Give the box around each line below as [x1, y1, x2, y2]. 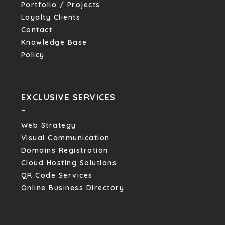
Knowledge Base [21, 38, 87, 47]
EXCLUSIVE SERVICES [21, 92, 116, 102]
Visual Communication [21, 133, 110, 142]
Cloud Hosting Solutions [21, 158, 117, 167]
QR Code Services [21, 171, 93, 180]
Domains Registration [21, 146, 108, 155]
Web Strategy [21, 121, 76, 130]
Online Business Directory [21, 183, 125, 192]
